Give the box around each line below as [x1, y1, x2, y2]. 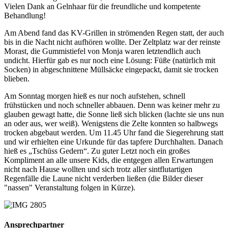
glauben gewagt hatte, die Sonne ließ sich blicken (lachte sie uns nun [4, 109, 224, 119]
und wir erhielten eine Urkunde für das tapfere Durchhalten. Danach [4, 137, 223, 146]
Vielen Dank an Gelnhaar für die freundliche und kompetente [4, 2, 201, 11]
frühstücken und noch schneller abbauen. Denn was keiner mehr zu [4, 100, 220, 109]
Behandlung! [4, 11, 46, 20]
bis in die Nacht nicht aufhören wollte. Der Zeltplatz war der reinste [4, 37, 220, 46]
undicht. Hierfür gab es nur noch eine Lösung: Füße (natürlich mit [4, 55, 215, 65]
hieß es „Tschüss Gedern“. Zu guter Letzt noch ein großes [4, 146, 190, 155]
